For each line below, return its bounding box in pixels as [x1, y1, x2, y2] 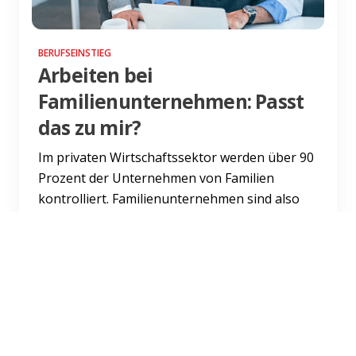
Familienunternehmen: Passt [38, 87, 304, 114]
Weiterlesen [38, 237, 114, 255]
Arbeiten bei [38, 61, 153, 88]
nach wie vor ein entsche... [38, 210, 192, 228]
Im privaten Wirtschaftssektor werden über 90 [38, 148, 314, 166]
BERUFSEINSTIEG [38, 45, 111, 60]
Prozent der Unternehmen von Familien [38, 168, 274, 187]
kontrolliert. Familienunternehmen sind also [38, 189, 300, 207]
